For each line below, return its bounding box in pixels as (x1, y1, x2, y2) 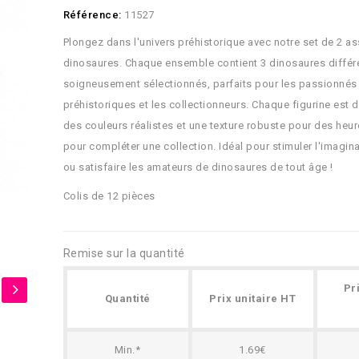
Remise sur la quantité (63, 247, 185, 260)
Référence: (63, 9, 122, 21)
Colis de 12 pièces (63, 190, 155, 202)
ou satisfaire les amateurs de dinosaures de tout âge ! (63, 161, 333, 173)
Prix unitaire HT (209, 292, 296, 305)
